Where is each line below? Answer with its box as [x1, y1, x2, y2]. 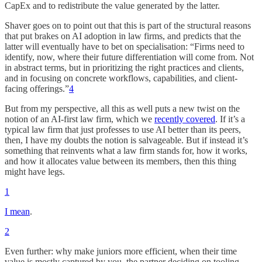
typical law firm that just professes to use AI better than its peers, [5, 124, 241, 135]
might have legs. [5, 166, 65, 177]
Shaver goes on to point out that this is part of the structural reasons [5, 20, 251, 30]
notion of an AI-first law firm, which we [5, 113, 154, 124]
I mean [5, 206, 30, 216]
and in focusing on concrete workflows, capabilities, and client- [5, 73, 237, 83]
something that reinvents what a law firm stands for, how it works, [5, 145, 247, 156]
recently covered [154, 113, 215, 124]
